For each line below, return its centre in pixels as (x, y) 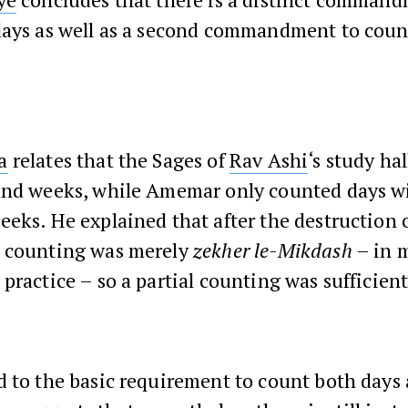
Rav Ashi (269, 159)
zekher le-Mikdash (272, 250)
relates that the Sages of (118, 159)
